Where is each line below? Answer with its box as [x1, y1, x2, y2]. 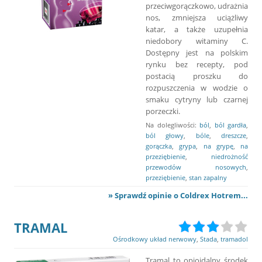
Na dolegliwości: [146, 120, 199, 129]
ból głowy [146, 130, 184, 140]
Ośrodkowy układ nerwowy [113, 234, 196, 243]
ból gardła [214, 120, 246, 129]
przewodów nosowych [146, 162, 246, 171]
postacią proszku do [146, 70, 248, 81]
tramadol [220, 234, 248, 243]
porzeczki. [146, 105, 180, 116]
